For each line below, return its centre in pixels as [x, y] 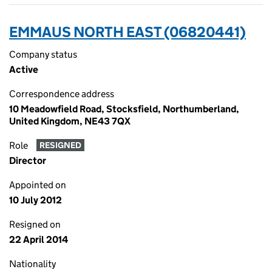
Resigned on [35, 224]
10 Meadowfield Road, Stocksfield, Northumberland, [124, 109]
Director [28, 161]
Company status [43, 54]
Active [24, 70]
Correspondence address [62, 94]
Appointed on [38, 185]
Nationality [32, 264]
